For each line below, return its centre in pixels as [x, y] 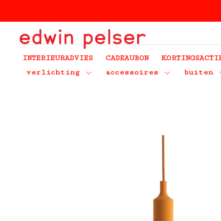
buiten [199, 72]
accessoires [132, 72]
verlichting [53, 72]
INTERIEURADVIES [57, 58]
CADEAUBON [127, 58]
